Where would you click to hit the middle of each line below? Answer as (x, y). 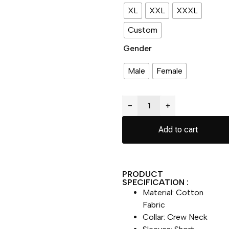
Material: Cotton (173, 192)
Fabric (154, 204)
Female (170, 71)
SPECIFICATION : (156, 182)
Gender (138, 48)
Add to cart (178, 129)
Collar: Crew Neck (175, 217)
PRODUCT (143, 174)
